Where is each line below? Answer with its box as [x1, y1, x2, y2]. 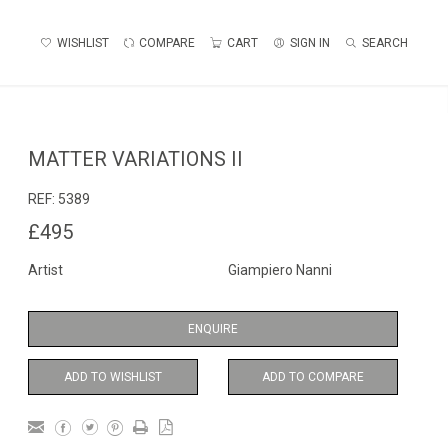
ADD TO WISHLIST [64, 370, 162, 384]
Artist [28, 262, 63, 278]
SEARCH [362, 35, 408, 50]
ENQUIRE [188, 322, 238, 336]
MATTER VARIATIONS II [28, 147, 243, 171]
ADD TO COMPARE [262, 370, 364, 384]
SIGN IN [290, 35, 330, 50]
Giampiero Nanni [228, 262, 332, 278]
